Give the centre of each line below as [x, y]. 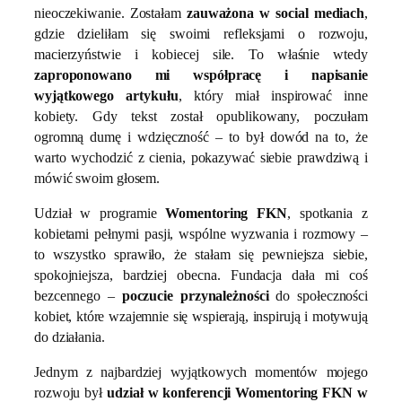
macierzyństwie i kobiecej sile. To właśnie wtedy [201, 54]
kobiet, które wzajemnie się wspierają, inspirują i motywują [201, 316]
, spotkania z [328, 213]
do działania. [70, 336]
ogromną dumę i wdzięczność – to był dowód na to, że [201, 136]
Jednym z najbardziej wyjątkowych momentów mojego [201, 372]
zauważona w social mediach [275, 13]
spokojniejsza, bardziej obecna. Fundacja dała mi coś [201, 275]
